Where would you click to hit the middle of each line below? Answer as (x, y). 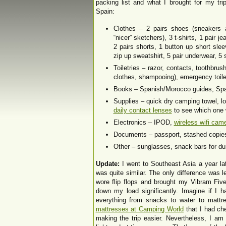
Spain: (105, 11)
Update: (107, 164)
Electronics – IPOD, (144, 122)
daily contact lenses (143, 110)
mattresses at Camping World (140, 209)
